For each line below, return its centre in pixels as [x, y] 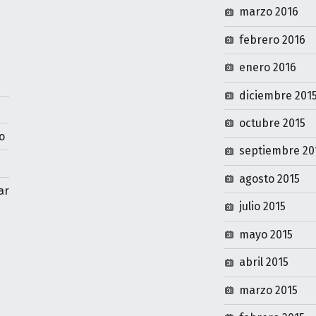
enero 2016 [268, 68]
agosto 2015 [270, 178]
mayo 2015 [266, 234]
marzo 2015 [269, 290]
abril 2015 [264, 262]
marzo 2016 [269, 12]
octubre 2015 [273, 123]
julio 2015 [263, 207]
